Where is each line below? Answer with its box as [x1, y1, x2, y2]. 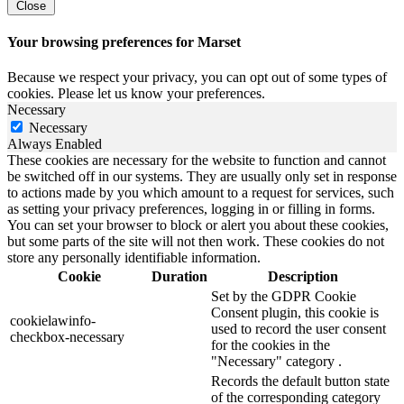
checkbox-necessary [10, 329, 124, 345]
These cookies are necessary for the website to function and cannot [7, 152, 386, 169]
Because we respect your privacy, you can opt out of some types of [7, 69, 387, 86]
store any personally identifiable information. [7, 250, 261, 266]
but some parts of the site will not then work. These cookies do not [7, 234, 384, 250]
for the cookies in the [211, 337, 330, 353]
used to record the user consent [211, 321, 386, 337]
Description [267, 269, 338, 285]
